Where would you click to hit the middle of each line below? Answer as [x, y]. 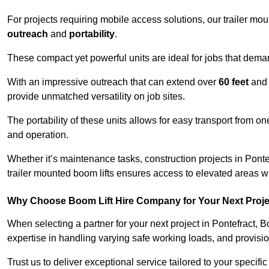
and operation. [38, 135]
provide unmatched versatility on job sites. [96, 97]
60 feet [234, 82]
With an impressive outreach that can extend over [113, 82]
